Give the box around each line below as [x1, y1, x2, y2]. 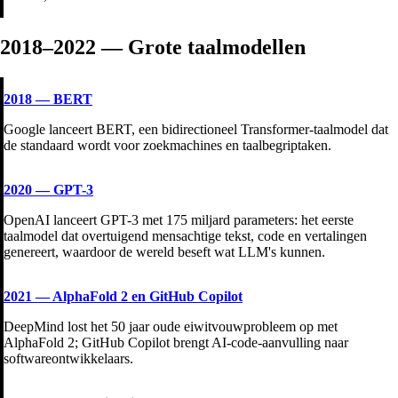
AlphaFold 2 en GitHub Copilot [52, 288, 243, 304]
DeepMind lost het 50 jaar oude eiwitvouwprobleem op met [4, 318, 338, 334]
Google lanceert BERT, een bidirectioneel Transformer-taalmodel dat [4, 121, 388, 137]
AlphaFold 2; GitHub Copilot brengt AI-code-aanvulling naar [4, 334, 348, 350]
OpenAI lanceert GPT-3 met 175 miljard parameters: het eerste [4, 211, 354, 227]
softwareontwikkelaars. [4, 350, 133, 366]
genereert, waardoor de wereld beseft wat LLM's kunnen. [4, 243, 325, 259]
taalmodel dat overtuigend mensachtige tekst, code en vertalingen [4, 227, 367, 243]
